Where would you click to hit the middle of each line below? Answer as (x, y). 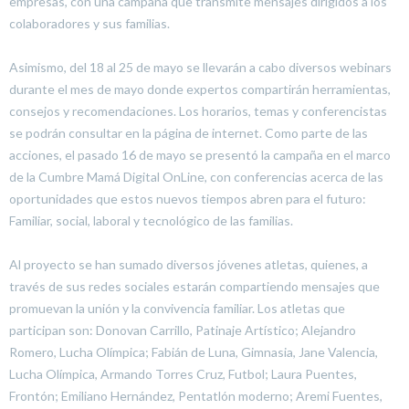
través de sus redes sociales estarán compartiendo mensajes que (194, 286)
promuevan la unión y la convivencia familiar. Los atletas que (177, 308)
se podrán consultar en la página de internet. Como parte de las (189, 132)
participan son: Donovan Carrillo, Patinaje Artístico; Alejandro (183, 330)
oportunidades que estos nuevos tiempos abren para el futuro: (188, 198)
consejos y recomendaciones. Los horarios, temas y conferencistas (198, 110)
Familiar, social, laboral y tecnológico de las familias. (151, 220)
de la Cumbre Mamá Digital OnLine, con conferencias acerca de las (196, 176)
